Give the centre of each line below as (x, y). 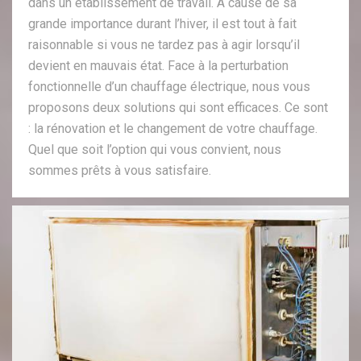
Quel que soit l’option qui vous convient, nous (155, 150)
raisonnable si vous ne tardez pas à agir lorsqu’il (164, 45)
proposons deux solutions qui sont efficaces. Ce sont (178, 108)
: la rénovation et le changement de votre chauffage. (173, 129)
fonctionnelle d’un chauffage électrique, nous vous (169, 87)
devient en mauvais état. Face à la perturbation (158, 66)
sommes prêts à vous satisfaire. (120, 171)
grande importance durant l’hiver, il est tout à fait (162, 24)
